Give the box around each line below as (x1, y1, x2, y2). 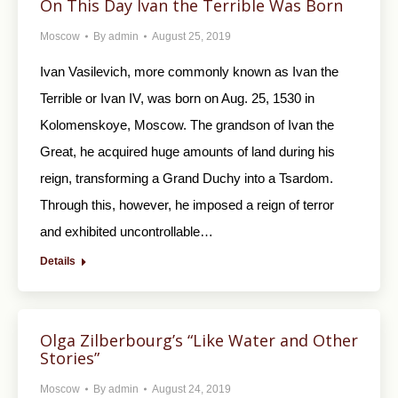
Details (40, 255, 76, 268)
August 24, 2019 (152, 383, 231, 396)
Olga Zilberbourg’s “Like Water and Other (40, 330, 358, 352)
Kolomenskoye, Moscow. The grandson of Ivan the (40, 117, 334, 133)
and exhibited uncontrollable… (40, 224, 213, 240)
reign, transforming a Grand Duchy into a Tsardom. (40, 171, 333, 187)
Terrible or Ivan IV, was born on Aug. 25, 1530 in (40, 91, 314, 107)
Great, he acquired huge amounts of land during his (40, 144, 335, 160)
